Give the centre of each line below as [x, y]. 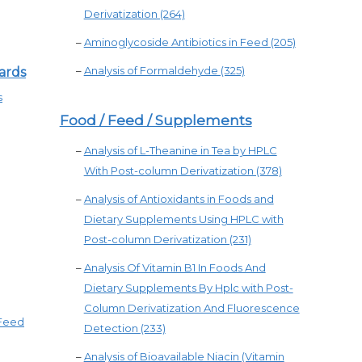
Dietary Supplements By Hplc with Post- [188, 288]
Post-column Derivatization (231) [167, 239]
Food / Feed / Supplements [156, 120]
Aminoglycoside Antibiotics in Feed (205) [189, 42]
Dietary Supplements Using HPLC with [183, 219]
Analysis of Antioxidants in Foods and [179, 199]
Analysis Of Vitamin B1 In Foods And [175, 267]
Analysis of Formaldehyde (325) [164, 70]
